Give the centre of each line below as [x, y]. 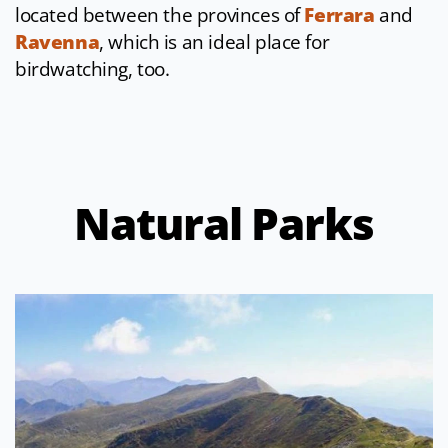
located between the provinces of [160, 15]
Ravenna [57, 42]
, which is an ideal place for [214, 42]
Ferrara [339, 15]
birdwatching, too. [92, 69]
